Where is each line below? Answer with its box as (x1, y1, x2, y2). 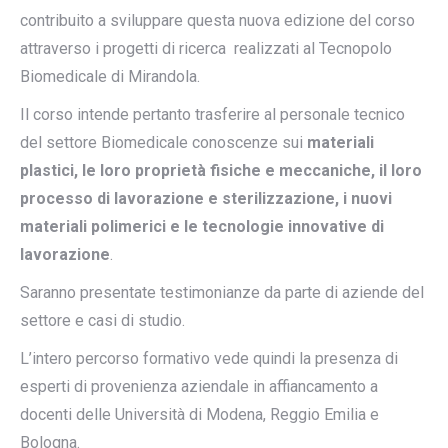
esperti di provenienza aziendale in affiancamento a (20, 377, 378, 396)
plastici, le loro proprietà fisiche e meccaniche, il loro (20, 161, 422, 180)
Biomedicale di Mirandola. (20, 67, 200, 86)
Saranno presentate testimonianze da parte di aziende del (20, 283, 424, 302)
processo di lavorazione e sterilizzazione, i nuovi (20, 189, 392, 208)
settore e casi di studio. (20, 311, 185, 330)
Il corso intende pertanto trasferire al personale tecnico (20, 105, 405, 124)
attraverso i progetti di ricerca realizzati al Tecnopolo (20, 39, 392, 58)
